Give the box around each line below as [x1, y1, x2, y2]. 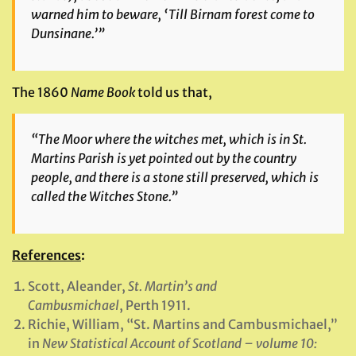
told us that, [135, 83, 212, 100]
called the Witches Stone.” [31, 188, 178, 204]
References [12, 246, 81, 263]
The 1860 [12, 83, 71, 100]
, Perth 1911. [119, 296, 191, 313]
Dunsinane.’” [31, 25, 105, 41]
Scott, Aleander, [28, 277, 128, 294]
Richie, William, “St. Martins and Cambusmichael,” [28, 315, 338, 332]
